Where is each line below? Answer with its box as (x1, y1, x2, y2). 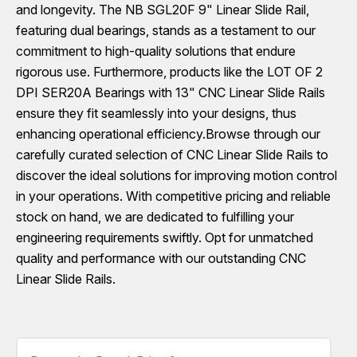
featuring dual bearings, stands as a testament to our (16, 22, 316, 38)
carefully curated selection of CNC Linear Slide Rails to (16, 147, 328, 163)
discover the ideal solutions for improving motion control (16, 167, 337, 183)
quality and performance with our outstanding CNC (16, 250, 306, 266)
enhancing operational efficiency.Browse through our (16, 126, 320, 142)
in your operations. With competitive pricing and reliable (16, 188, 331, 204)
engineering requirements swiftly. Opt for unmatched (16, 229, 313, 245)
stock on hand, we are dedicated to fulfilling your (16, 209, 294, 225)
